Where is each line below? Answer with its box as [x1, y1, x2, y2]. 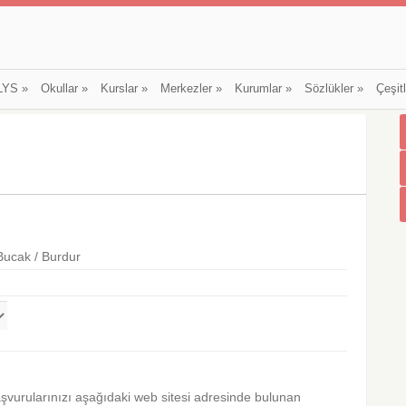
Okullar [40, 82, 78, 95]
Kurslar [100, 82, 138, 95]
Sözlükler [304, 82, 353, 95]
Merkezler [159, 82, 212, 95]
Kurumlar [234, 82, 282, 95]
